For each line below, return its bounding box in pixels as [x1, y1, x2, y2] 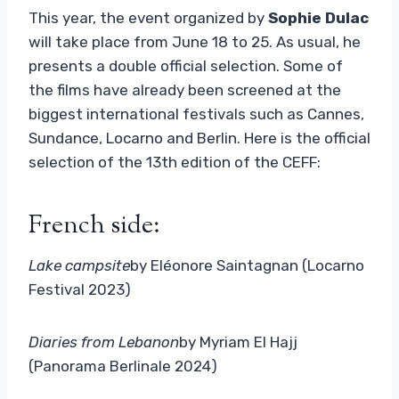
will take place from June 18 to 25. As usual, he [28, 32, 361, 51]
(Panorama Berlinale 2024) [28, 356, 217, 375]
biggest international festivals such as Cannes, [28, 104, 364, 123]
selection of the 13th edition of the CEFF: [28, 152, 321, 171]
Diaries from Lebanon [28, 332, 179, 351]
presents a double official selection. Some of [28, 56, 343, 75]
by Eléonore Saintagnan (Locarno [130, 256, 364, 274]
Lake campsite [28, 256, 130, 274]
